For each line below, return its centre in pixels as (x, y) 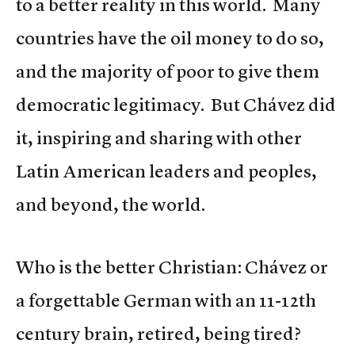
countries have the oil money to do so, (170, 38)
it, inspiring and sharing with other (159, 137)
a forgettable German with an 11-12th (166, 300)
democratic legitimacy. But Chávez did (176, 104)
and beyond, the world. (111, 204)
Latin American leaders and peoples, (166, 171)
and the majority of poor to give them (168, 71)
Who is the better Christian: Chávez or (172, 267)
